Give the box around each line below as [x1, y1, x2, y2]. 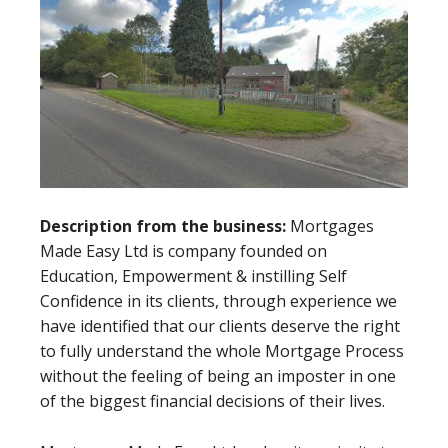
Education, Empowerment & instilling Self [40, 264, 347, 287]
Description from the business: [40, 214, 290, 237]
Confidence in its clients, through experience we [40, 289, 397, 312]
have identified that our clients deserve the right [40, 314, 400, 337]
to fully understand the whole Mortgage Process [40, 339, 404, 362]
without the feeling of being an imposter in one [40, 364, 396, 387]
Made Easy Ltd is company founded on [40, 239, 327, 262]
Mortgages [290, 214, 374, 237]
